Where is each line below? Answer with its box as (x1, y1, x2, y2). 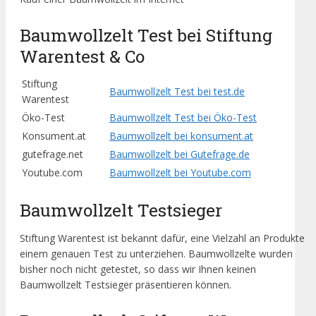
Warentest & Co (20, 44, 145, 68)
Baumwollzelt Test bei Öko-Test (109, 110, 257, 124)
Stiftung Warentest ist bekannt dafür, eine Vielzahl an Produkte (20, 231, 305, 245)
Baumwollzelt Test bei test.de (109, 84, 245, 98)
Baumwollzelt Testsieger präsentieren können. (20, 278, 231, 292)
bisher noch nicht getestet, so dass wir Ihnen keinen (20, 262, 256, 276)
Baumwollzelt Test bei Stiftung (20, 23, 272, 47)
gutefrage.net (22, 147, 83, 161)
